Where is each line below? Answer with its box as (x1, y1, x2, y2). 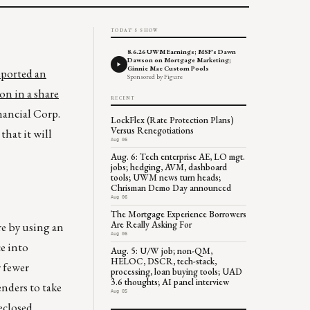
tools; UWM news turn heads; (111, 171, 221, 183)
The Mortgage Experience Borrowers (111, 208, 246, 220)
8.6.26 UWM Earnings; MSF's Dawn (127, 46, 236, 56)
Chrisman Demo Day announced (111, 181, 231, 194)
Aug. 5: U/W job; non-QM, (111, 244, 212, 257)
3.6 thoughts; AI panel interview (111, 275, 229, 288)
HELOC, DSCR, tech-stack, (111, 255, 217, 267)
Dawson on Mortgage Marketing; (127, 55, 231, 64)
